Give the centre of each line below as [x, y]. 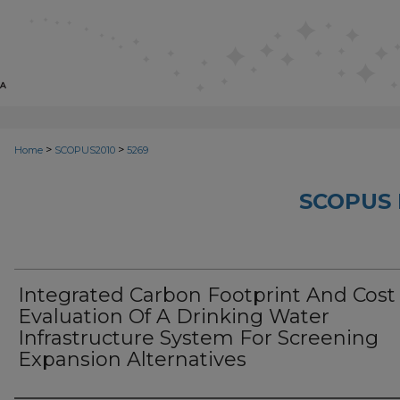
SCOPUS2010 [85, 150]
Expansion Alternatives [132, 359]
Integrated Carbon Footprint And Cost [207, 295]
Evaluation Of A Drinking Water [174, 317]
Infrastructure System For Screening [198, 338]
